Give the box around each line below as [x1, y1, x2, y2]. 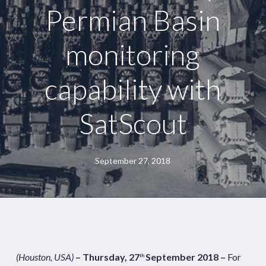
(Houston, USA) [15, 251, 74, 263]
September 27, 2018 [95, 156, 171, 166]
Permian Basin [45, 3, 221, 37]
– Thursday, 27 [73, 251, 140, 263]
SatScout [78, 106, 187, 140]
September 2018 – [145, 251, 227, 263]
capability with [45, 72, 221, 106]
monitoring [65, 37, 201, 71]
